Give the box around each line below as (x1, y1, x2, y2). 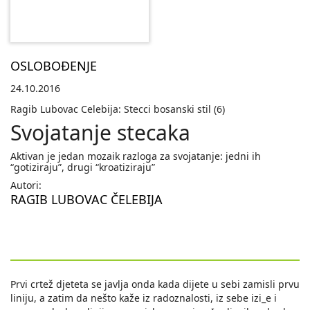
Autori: (10, 179, 42, 192)
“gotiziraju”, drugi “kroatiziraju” (10, 161, 155, 174)
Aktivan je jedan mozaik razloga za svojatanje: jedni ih (10, 149, 261, 163)
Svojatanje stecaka (10, 118, 190, 147)
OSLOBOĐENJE (10, 57, 97, 75)
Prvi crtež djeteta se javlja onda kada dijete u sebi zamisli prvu (10, 277, 300, 291)
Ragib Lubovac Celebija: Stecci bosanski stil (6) (10, 102, 225, 116)
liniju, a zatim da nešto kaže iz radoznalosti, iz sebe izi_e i (10, 291, 277, 305)
